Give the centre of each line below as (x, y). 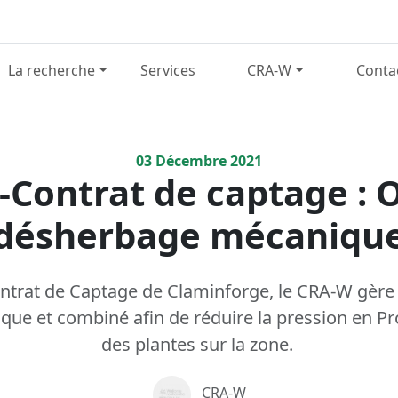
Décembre (189, 160)
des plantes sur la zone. (199, 344)
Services (168, 71)
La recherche (52, 71)
